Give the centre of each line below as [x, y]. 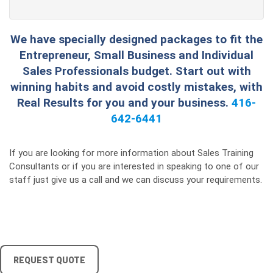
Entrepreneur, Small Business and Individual [136, 55]
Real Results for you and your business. [124, 103]
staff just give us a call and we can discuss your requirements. [136, 180]
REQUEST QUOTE [49, 260]
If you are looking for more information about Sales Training [131, 153]
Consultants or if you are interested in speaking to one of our [134, 166]
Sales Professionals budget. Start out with [136, 71]
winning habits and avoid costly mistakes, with [136, 87]
